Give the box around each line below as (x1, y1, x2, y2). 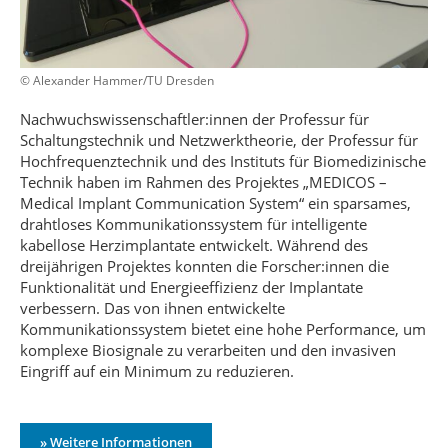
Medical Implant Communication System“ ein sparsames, (20, 193, 411, 213)
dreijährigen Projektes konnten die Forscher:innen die (20, 256, 389, 276)
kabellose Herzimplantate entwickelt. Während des (20, 235, 368, 255)
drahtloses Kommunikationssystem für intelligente (20, 214, 367, 234)
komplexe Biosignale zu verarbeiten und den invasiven (20, 340, 396, 360)
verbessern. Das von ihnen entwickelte (20, 298, 285, 318)
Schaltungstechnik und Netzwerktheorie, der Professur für (20, 130, 418, 150)
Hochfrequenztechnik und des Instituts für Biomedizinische (20, 151, 426, 171)
